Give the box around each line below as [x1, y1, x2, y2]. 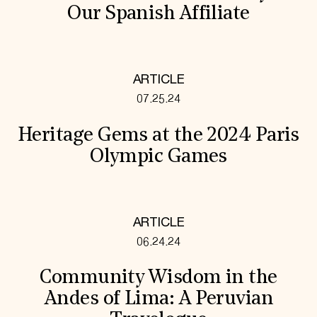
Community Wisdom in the [40, 268, 277, 289]
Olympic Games [90, 146, 227, 167]
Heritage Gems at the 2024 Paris [18, 125, 299, 146]
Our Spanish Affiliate [67, 4, 250, 25]
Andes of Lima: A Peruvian [43, 289, 274, 310]
